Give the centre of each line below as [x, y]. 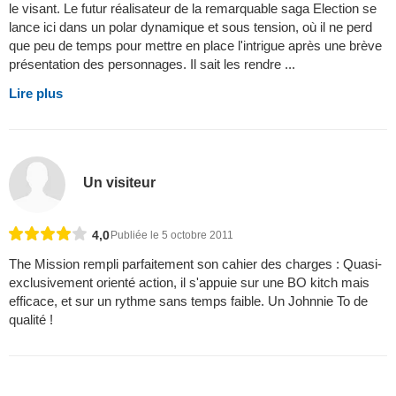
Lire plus [36, 93]
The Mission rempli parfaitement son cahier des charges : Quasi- [195, 263]
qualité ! [31, 319]
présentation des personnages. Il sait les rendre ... [152, 64]
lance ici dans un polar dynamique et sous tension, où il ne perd [190, 27]
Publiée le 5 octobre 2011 [172, 235]
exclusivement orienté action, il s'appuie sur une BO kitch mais [189, 282]
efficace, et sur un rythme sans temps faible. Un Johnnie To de [188, 301]
